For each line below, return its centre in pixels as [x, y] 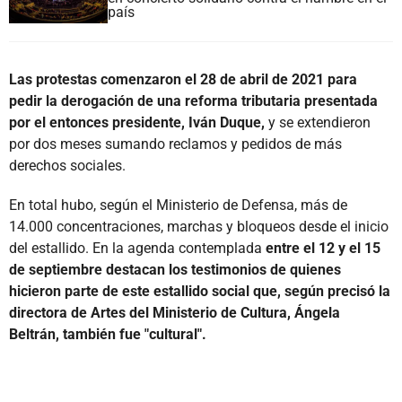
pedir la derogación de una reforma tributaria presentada [193, 100]
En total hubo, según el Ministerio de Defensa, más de [178, 205]
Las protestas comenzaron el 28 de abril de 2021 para [183, 79]
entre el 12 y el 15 [321, 248]
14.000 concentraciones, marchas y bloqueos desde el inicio [199, 226]
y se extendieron [318, 122]
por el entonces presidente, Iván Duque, [137, 122]
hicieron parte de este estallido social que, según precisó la [200, 291]
